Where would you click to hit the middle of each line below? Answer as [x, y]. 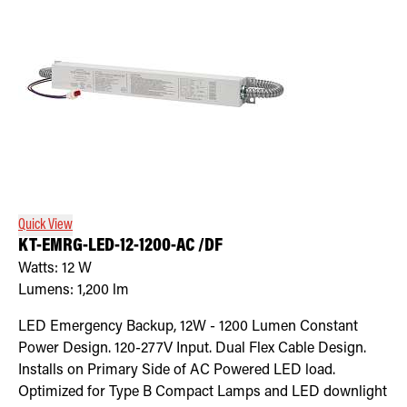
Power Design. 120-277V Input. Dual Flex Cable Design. [192, 348]
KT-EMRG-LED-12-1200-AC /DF [120, 246]
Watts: [40, 268]
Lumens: [48, 290]
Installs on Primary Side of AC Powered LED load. [177, 370]
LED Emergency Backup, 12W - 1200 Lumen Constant [188, 327]
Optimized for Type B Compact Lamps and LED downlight [203, 392]
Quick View [45, 225]
